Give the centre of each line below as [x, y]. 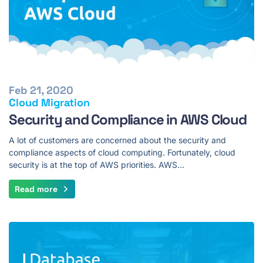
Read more [36, 189]
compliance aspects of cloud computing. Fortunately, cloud [122, 152]
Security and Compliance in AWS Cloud [128, 119]
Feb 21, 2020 [41, 90]
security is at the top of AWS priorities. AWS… [97, 164]
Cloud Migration [49, 102]
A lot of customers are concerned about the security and [117, 140]
